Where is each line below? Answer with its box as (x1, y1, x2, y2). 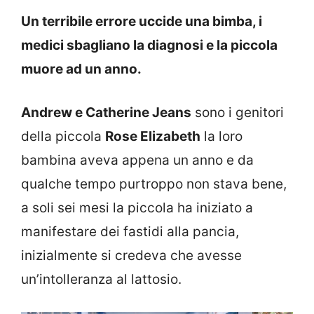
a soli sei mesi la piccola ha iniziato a (21, 200, 253, 217)
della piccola (21, 128, 105, 145)
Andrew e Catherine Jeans (21, 104, 191, 121)
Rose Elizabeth (105, 128, 200, 145)
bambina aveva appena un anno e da (21, 152, 254, 169)
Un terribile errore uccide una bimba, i (21, 13, 262, 29)
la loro (200, 128, 243, 145)
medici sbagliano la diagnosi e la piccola (21, 36, 278, 53)
